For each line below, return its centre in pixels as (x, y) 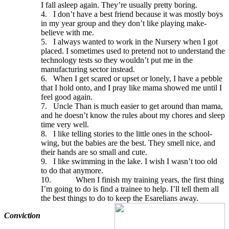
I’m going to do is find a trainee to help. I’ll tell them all (130, 189)
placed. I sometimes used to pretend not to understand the (133, 51)
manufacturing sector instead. (88, 69)
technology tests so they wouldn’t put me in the (117, 60)
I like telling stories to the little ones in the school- (133, 133)
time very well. (65, 124)
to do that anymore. (72, 170)
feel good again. (67, 97)
